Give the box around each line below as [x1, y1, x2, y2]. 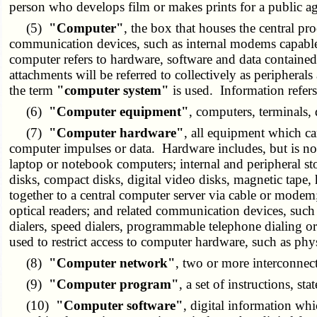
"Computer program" [49, 277, 180, 292]
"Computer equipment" [49, 104, 190, 120]
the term [9, 83, 57, 98]
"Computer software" [56, 298, 184, 313]
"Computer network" [49, 255, 176, 271]
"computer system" [57, 83, 170, 98]
